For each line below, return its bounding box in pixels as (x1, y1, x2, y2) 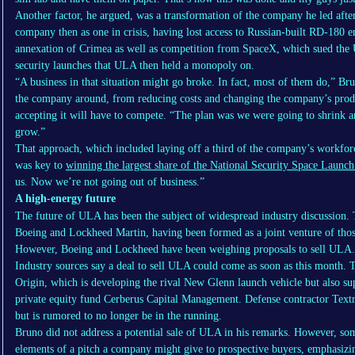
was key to (15, 159, 66, 172)
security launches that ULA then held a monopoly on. (15, 59, 254, 72)
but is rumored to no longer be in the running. (15, 310, 222, 323)
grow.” (15, 126, 45, 139)
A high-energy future (15, 193, 116, 205)
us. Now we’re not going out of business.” (15, 176, 204, 189)
